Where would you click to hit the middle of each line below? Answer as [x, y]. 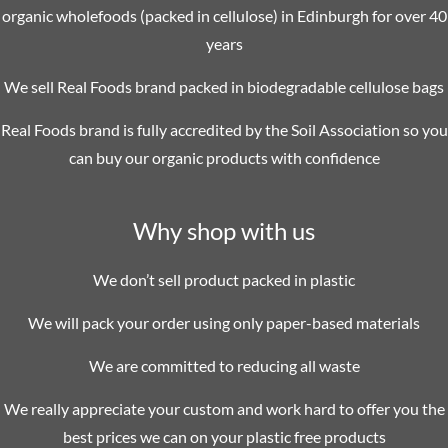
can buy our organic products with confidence [224, 157]
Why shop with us [224, 230]
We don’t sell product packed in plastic [224, 280]
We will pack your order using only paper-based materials [224, 323]
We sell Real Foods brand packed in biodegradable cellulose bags [224, 86]
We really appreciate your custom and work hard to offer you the [224, 409]
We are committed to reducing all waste [224, 366]
